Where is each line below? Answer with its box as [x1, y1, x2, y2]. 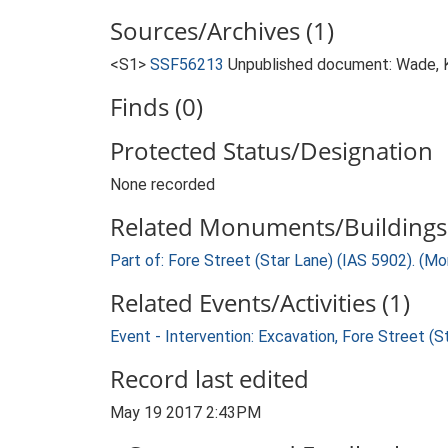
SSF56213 [150, 55, 224, 74]
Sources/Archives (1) [110, 14, 334, 47]
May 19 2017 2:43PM [110, 403, 261, 422]
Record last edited [110, 362, 309, 395]
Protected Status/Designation [110, 134, 433, 167]
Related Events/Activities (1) [110, 286, 410, 319]
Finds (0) [110, 90, 203, 123]
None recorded [110, 175, 215, 194]
